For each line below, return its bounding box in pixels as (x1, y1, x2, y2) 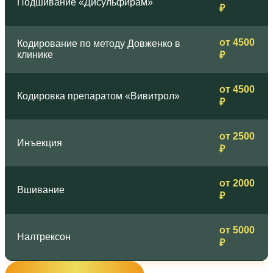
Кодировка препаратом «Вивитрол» (17, 91, 180, 102)
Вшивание (17, 185, 65, 196)
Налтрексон (17, 232, 71, 243)
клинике (17, 49, 53, 60)
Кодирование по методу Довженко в (17, 38, 180, 49)
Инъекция (17, 138, 62, 149)
